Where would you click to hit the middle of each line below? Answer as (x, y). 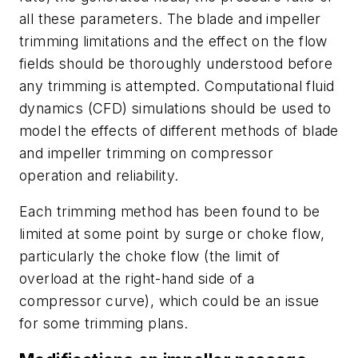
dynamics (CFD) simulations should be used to (175, 108)
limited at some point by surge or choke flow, (172, 234)
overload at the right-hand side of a (137, 279)
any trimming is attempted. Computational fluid (177, 86)
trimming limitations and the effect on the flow (173, 41)
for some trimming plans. (104, 324)
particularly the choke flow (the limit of (150, 257)
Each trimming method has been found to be (170, 212)
